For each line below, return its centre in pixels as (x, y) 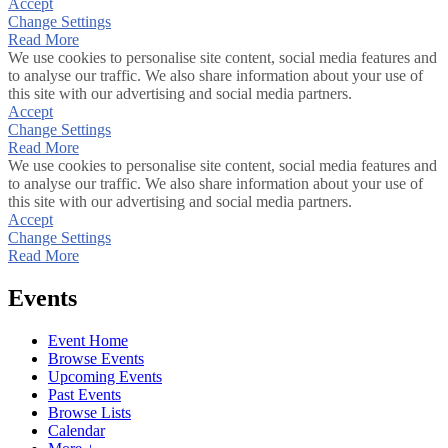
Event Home (88, 340)
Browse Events (96, 358)
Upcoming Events (105, 376)
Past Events (84, 394)
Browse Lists (89, 412)
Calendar (76, 430)
